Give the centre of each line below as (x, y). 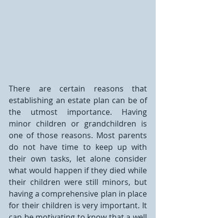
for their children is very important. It (78, 205)
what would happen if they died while (78, 170)
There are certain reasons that (78, 89)
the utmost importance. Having (78, 112)
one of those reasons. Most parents (78, 135)
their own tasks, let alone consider (78, 159)
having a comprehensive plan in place (78, 194)
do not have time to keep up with (78, 147)
